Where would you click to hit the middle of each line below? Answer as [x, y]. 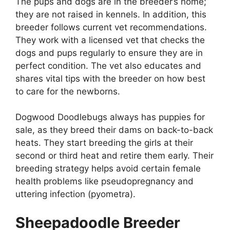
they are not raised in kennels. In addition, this [111, 14]
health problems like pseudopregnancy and [104, 181]
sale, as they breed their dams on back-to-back [114, 130]
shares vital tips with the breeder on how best [110, 78]
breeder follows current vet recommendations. [111, 27]
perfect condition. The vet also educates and [108, 65]
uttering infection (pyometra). [77, 194]
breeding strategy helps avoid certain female [108, 169]
